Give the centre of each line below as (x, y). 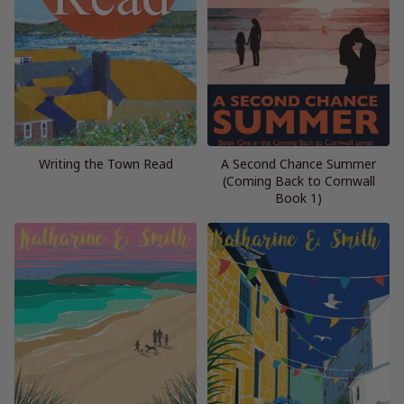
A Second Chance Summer (298, 163)
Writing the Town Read (106, 163)
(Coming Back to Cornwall (298, 180)
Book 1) (298, 197)
